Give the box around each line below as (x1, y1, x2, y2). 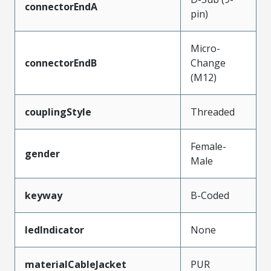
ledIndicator (25, 223, 84, 237)
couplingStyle (25, 105, 91, 119)
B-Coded (191, 188, 229, 202)
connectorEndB (25, 56, 97, 70)
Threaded (191, 105, 235, 119)
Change (191, 56, 226, 70)
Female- (191, 139, 226, 153)
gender (25, 146, 60, 160)
